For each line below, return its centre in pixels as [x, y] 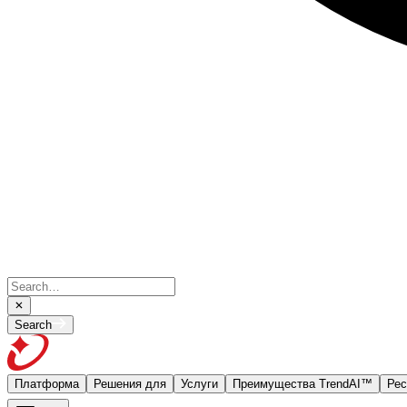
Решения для [130, 384]
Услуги [199, 384]
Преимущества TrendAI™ [303, 384]
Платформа [47, 384]
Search [33, 325]
